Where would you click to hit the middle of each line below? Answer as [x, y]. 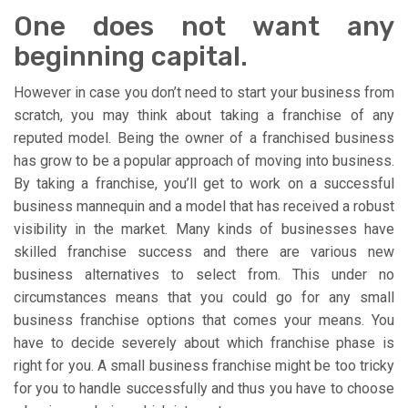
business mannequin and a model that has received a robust [204, 207]
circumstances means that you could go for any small [204, 298]
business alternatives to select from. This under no [204, 275]
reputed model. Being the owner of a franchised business [204, 138]
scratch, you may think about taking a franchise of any [204, 116]
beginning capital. [131, 57]
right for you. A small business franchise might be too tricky [204, 366]
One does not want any [204, 27]
